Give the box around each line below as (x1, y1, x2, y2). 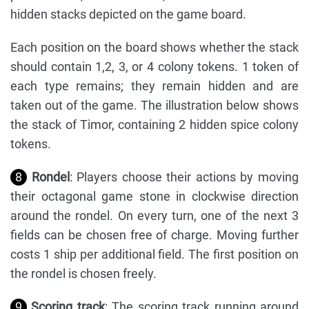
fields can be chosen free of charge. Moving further (10, 228, 299, 243)
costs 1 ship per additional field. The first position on (10, 247, 299, 262)
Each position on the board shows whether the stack (10, 40, 299, 55)
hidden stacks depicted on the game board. (10, 7, 246, 22)
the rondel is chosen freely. (10, 266, 157, 281)
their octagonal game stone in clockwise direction (10, 189, 299, 204)
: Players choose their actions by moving (69, 170, 299, 185)
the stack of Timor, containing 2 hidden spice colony (10, 117, 299, 132)
